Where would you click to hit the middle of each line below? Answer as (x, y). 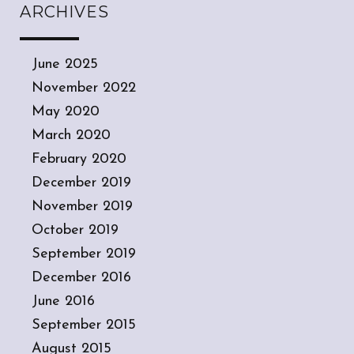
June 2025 (65, 65)
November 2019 (82, 207)
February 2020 (79, 160)
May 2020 (66, 112)
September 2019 (84, 254)
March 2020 (71, 136)
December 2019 (81, 183)
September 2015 (84, 326)
